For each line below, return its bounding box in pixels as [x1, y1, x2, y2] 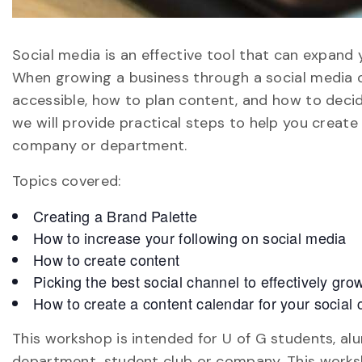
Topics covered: [12, 171, 121, 191]
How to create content [33, 249, 180, 270]
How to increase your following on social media [33, 227, 347, 248]
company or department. [12, 136, 187, 155]
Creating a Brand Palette [33, 205, 198, 226]
